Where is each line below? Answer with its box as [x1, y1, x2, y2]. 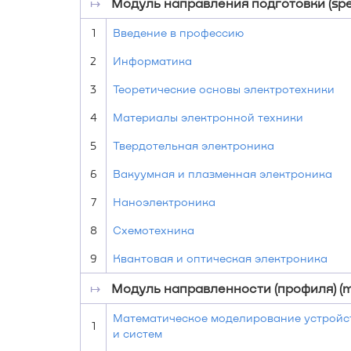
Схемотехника [113, 223, 194, 237]
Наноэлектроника [113, 195, 215, 208]
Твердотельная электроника [113, 139, 274, 152]
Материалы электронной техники [113, 110, 303, 124]
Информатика [113, 54, 192, 67]
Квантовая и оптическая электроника [113, 251, 327, 265]
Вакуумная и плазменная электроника [113, 167, 332, 180]
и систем [113, 327, 162, 340]
